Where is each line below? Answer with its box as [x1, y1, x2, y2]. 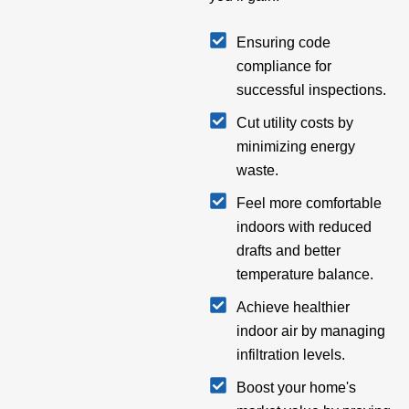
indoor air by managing [236, 323, 385, 340]
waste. [236, 163, 278, 179]
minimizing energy [236, 139, 355, 155]
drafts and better [236, 243, 341, 259]
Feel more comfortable [236, 195, 382, 212]
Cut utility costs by [236, 115, 353, 131]
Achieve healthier [236, 299, 350, 316]
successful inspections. [236, 82, 386, 99]
